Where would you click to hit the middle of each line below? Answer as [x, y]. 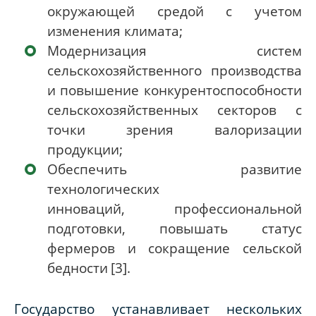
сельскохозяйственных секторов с [175, 110]
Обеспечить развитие [175, 169]
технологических [103, 189]
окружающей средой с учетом [175, 11]
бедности [78, 268]
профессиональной [238, 209]
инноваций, [86, 209]
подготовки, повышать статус [175, 229]
